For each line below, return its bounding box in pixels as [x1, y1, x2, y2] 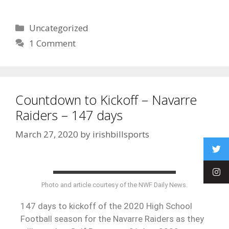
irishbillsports [93, 128, 149, 141]
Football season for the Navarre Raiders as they [20, 214, 204, 224]
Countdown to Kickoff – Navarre [15, 90, 197, 108]
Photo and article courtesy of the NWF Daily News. [41, 181, 188, 189]
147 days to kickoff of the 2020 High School [20, 201, 192, 212]
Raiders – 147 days [15, 106, 123, 124]
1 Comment [29, 37, 76, 49]
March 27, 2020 [15, 128, 78, 141]
